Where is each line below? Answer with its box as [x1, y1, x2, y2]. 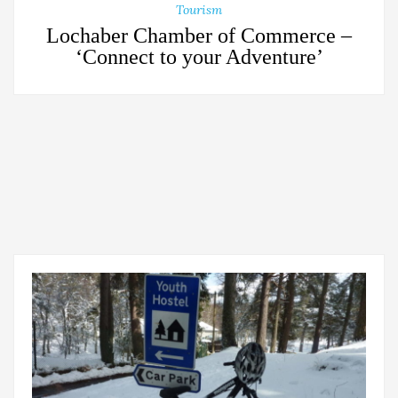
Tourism [176, 2, 222, 19]
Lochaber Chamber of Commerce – [46, 24, 352, 48]
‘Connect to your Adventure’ [75, 45, 323, 69]
